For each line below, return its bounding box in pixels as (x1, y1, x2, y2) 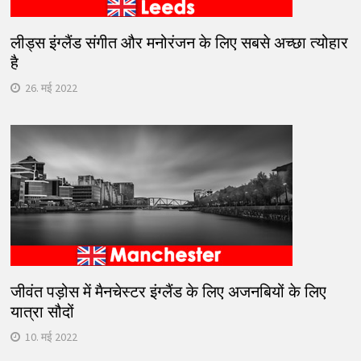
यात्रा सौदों (10, 301, 74, 322)
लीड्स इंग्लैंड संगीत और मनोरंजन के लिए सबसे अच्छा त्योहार (10, 32, 348, 52)
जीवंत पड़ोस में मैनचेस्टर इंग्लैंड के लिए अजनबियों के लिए (10, 281, 326, 301)
